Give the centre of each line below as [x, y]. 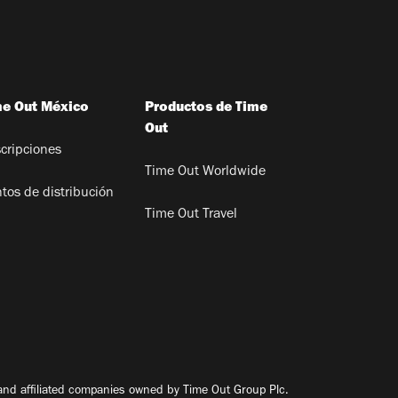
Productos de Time [207, 108]
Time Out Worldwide [206, 172]
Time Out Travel [191, 215]
